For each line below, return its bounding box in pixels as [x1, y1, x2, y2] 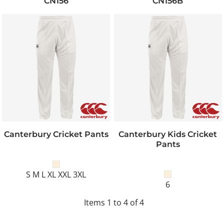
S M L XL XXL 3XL [26, 169, 86, 180]
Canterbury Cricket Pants [3, 129, 108, 139]
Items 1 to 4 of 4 [83, 196, 144, 208]
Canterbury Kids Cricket [118, 129, 217, 139]
